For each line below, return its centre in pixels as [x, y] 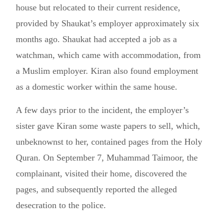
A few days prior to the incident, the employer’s [102, 110]
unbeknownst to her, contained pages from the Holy [109, 142]
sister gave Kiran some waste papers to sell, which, [108, 126]
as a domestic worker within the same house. [97, 87]
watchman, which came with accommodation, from [108, 55]
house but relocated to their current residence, [98, 7]
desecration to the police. [61, 205]
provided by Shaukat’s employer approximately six [108, 23]
